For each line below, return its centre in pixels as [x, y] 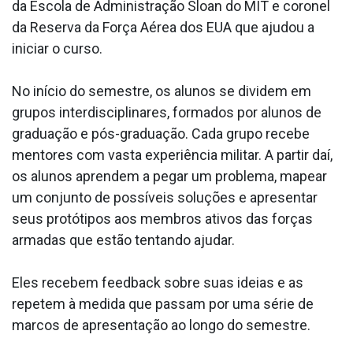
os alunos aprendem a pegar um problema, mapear [169, 176]
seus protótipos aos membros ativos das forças [162, 219]
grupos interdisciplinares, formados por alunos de [167, 113]
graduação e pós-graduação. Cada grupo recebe [161, 134]
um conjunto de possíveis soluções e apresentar [165, 198]
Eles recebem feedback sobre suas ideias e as [158, 283]
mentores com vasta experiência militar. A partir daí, [172, 155]
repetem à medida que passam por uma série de [163, 304]
